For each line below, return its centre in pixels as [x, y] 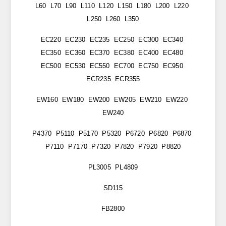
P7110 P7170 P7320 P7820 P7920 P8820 [113, 147]
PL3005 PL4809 [113, 167]
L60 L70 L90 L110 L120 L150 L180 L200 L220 [113, 6]
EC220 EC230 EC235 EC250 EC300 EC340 [113, 40]
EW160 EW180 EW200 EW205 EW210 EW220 [113, 100]
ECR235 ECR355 [113, 79]
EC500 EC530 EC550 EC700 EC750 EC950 [113, 66]
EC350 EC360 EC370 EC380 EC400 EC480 [113, 53]
